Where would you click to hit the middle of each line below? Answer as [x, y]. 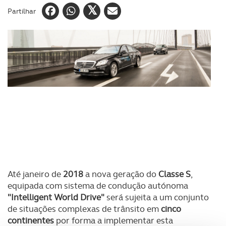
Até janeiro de [35, 174]
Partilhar [22, 11]
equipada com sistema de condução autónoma [98, 186]
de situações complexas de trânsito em [84, 209]
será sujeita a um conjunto [157, 197]
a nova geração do [121, 174]
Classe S [175, 174]
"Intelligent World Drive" [56, 197]
